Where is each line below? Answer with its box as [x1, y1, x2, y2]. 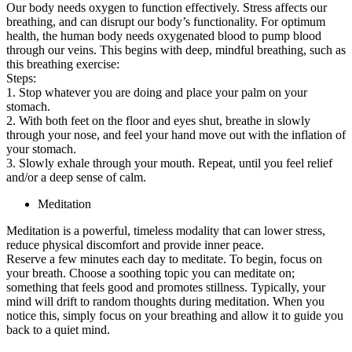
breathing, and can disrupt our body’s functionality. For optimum [6, 14, 325, 28]
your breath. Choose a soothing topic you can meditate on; [6, 266, 295, 280]
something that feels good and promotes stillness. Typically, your [6, 280, 325, 294]
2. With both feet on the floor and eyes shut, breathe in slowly [6, 113, 310, 127]
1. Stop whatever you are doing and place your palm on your [6, 85, 307, 99]
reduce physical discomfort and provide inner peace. [6, 237, 264, 251]
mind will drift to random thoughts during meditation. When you [6, 294, 324, 308]
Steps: [6, 71, 36, 85]
